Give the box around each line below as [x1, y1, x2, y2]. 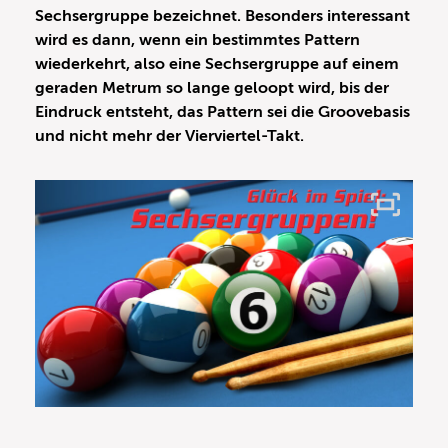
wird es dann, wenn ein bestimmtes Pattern [35, 31, 360, 50]
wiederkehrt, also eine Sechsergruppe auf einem [35, 55, 399, 74]
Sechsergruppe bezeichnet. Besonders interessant [35, 7, 410, 26]
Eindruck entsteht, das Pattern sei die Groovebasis [35, 103, 410, 122]
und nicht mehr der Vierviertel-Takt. [35, 127, 304, 146]
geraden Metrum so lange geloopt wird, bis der [35, 79, 389, 98]
